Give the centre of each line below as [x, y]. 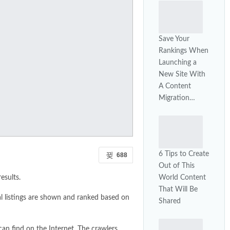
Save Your [174, 39]
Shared [170, 201]
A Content [175, 87]
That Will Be [178, 189]
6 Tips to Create [184, 154]
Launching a [178, 63]
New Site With [182, 75]
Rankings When [184, 51]
